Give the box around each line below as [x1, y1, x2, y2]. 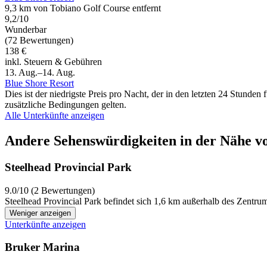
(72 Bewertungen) [5, 35, 73, 46]
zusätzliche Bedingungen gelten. [5, 100, 126, 110]
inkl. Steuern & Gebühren [5, 57, 102, 67]
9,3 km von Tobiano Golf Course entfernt [5, 3, 161, 14]
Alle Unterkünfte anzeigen [5, 110, 104, 121]
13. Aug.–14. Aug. [5, 67, 75, 78]
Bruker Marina [5, 241, 80, 254]
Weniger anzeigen [10, 208, 71, 218]
